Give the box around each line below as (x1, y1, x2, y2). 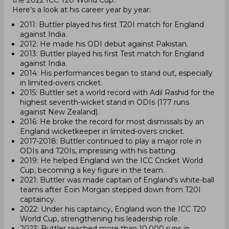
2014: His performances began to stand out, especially (20, 68, 213, 78)
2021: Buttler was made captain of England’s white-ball (20, 175, 214, 185)
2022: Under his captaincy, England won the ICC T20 (20, 204, 206, 214)
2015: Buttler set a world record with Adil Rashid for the (20, 88, 215, 97)
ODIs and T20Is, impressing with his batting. (20, 146, 177, 155)
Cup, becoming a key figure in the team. (20, 166, 165, 175)
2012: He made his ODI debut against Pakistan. (20, 39, 188, 49)
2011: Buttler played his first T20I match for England (20, 20, 204, 29)
